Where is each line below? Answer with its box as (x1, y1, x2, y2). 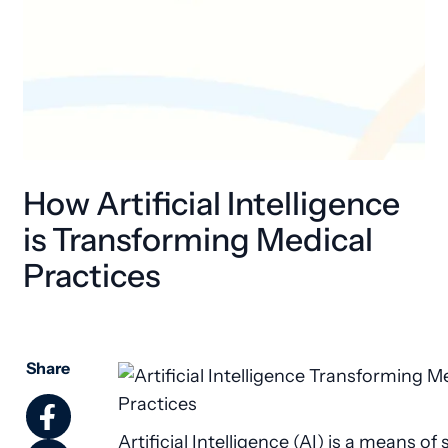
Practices (23, 255, 160, 298)
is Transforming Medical (23, 219, 373, 262)
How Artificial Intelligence (23, 183, 400, 226)
